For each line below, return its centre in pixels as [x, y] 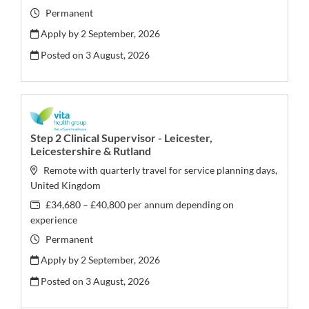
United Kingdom [66, 186]
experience [54, 219]
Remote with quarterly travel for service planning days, [161, 170]
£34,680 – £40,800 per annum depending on [139, 204]
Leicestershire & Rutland [91, 151]
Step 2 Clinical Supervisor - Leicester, [122, 138]
